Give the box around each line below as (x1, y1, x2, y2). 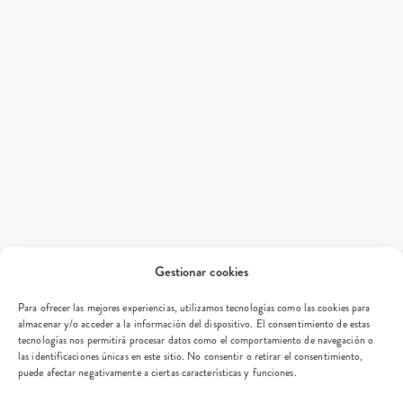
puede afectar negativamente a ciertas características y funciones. (18, 365, 297, 381)
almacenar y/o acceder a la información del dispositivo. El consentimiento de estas (18, 317, 371, 332)
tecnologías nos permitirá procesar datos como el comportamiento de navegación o (18, 333, 373, 348)
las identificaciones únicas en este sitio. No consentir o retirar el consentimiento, (18, 349, 363, 364)
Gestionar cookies (154, 262, 249, 282)
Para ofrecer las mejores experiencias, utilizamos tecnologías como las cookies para (18, 300, 371, 316)
